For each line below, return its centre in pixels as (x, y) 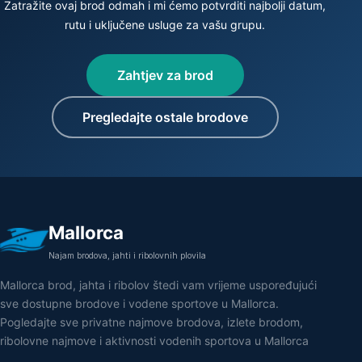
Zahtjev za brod (165, 76)
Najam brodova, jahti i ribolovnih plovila (127, 256)
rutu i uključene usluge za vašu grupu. (165, 25)
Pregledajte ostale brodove (165, 118)
